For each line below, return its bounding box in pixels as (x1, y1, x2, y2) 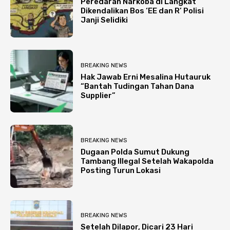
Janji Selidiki (81, 15, 128, 25)
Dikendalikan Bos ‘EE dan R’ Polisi (81, 6, 204, 16)
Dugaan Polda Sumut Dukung (81, 147, 190, 157)
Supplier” (81, 90, 116, 100)
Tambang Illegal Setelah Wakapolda (81, 157, 214, 166)
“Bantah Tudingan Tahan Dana (81, 81, 195, 91)
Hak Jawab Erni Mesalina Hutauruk (81, 72, 211, 82)
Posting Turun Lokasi (81, 166, 161, 176)
